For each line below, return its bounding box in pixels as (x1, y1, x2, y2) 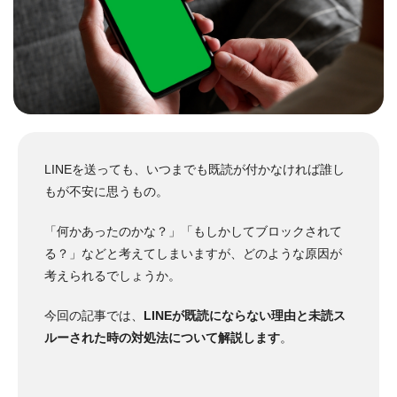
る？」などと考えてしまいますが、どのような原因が (44, 246, 342, 261)
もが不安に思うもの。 (44, 184, 168, 199)
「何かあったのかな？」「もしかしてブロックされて (44, 224, 342, 239)
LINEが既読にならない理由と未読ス (144, 308, 346, 323)
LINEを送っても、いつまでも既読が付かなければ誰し (44, 162, 345, 177)
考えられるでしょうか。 (44, 269, 181, 284)
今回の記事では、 (44, 308, 144, 323)
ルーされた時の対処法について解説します (44, 331, 280, 346)
